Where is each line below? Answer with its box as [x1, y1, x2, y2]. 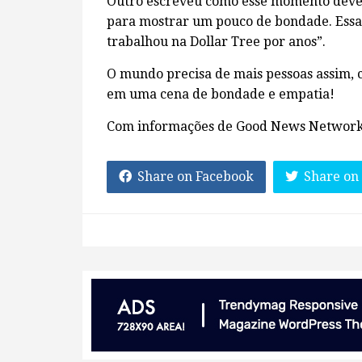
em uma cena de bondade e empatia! [107, 86, 335, 102]
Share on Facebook [137, 169, 254, 184]
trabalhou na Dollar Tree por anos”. [107, 34, 326, 49]
